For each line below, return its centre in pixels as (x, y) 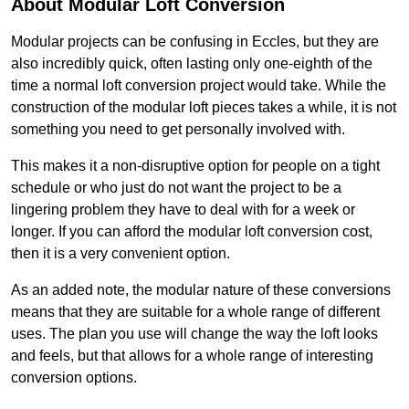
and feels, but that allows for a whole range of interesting (192, 356)
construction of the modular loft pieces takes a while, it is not (204, 108)
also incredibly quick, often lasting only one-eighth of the (192, 64)
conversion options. (74, 378)
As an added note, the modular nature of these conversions (201, 290)
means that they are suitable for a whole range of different (195, 312)
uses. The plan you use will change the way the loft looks (194, 334)
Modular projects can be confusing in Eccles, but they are (195, 42)
